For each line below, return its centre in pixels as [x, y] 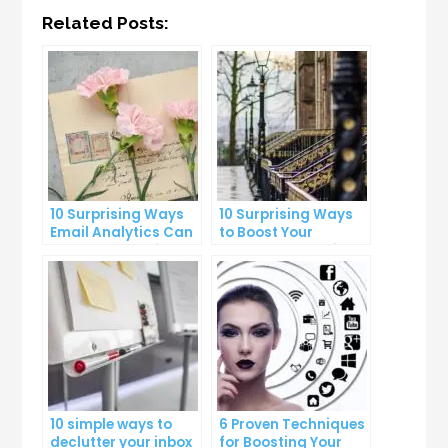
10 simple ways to [111, 425]
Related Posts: [106, 23]
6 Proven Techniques [292, 425]
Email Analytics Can [122, 233]
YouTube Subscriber [290, 251]
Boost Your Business [121, 251]
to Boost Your [266, 233]
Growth [76, 269]
